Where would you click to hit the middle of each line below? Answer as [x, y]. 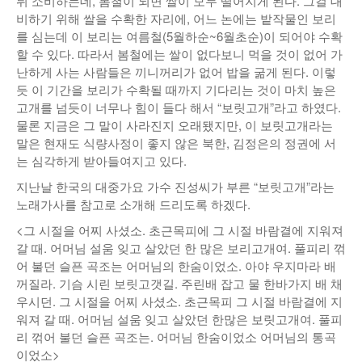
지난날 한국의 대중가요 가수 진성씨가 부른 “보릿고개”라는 [175, 186]
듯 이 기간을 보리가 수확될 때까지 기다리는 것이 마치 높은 [176, 89]
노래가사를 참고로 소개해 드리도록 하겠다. [133, 204]
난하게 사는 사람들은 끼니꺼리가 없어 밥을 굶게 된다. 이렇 [176, 72]
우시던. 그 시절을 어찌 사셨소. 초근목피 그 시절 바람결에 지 [179, 301]
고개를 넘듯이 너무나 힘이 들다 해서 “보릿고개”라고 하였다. [179, 107]
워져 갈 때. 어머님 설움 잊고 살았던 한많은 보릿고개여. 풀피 [179, 319]
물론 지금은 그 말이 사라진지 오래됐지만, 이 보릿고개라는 [175, 125]
